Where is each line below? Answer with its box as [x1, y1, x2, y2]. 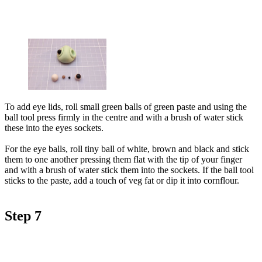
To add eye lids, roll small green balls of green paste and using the [5, 101, 247, 112]
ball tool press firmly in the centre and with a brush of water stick [5, 112, 243, 122]
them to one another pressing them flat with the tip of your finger [5, 154, 242, 164]
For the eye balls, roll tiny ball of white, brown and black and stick [5, 143, 249, 154]
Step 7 [5, 208, 42, 223]
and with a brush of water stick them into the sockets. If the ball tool [5, 164, 254, 175]
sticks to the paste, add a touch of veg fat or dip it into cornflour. [5, 175, 239, 185]
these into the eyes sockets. [5, 122, 104, 133]
